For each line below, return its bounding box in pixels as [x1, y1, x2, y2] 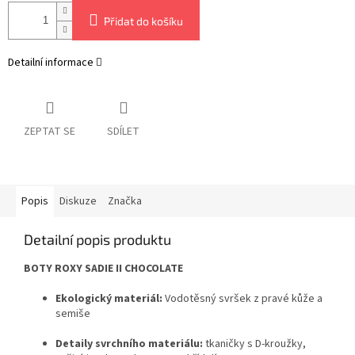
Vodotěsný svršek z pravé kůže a [165, 291, 323, 307]
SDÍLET [107, 124, 139, 140]
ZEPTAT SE [24, 124, 75, 140]
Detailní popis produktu [24, 231, 171, 249]
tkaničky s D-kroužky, [205, 336, 306, 353]
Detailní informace [8, 55, 94, 71]
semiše [55, 306, 90, 323]
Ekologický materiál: [55, 291, 162, 307]
